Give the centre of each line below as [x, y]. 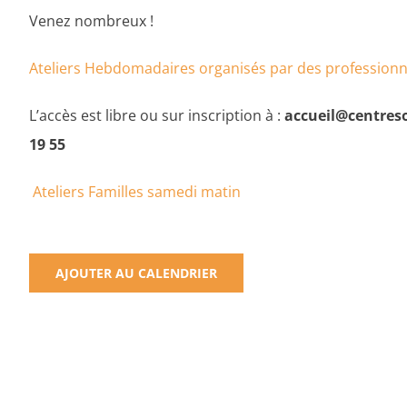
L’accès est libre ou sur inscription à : [157, 116]
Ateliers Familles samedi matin [135, 192]
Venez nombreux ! [91, 21]
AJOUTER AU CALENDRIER [136, 273]
